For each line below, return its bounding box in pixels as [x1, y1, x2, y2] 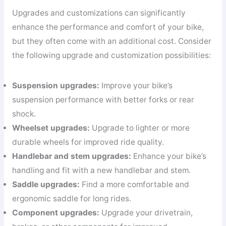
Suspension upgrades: [12, 80, 99, 90]
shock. [12, 108, 36, 119]
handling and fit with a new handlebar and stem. [12, 165, 191, 175]
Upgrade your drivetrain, [99, 207, 193, 217]
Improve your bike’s [99, 80, 173, 90]
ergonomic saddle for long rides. [12, 193, 131, 203]
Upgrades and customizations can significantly [12, 8, 186, 18]
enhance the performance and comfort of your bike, [12, 22, 204, 32]
